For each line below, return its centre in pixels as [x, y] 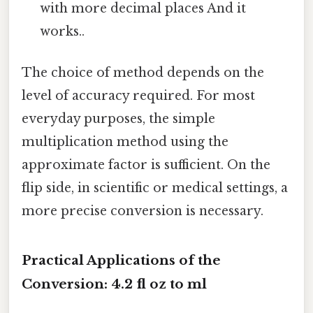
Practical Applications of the [121, 261]
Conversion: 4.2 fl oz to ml [114, 284]
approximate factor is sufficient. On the [146, 165]
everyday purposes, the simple [118, 119]
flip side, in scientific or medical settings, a [155, 188]
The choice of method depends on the [143, 73]
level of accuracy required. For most [138, 96]
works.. [63, 32]
